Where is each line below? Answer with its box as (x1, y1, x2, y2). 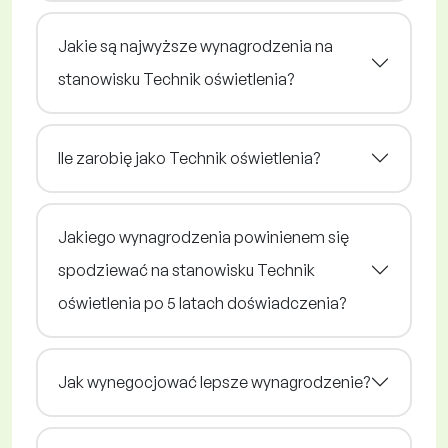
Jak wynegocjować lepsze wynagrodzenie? (58, 371, 370, 392)
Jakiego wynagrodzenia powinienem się (58, 226, 349, 247)
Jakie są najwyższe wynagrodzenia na (58, 35, 333, 56)
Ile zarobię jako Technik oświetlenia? (58, 147, 320, 168)
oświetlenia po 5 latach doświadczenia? (58, 292, 346, 313)
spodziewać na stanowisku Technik (58, 259, 315, 280)
